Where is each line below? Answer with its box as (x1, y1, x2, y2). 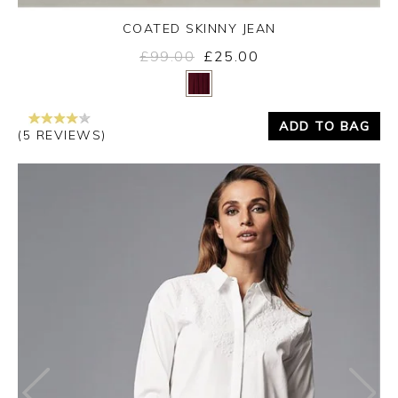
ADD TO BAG (279, 118, 370, 135)
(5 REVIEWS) (18, 126, 107, 143)
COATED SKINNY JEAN (122, 20, 276, 36)
